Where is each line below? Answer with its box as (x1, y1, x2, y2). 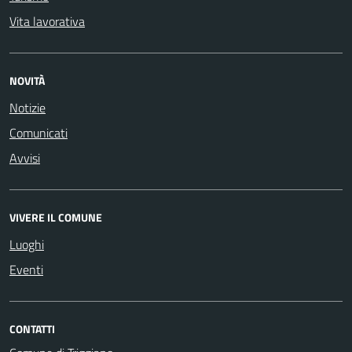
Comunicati (9, 123, 68, 142)
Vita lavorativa (9, 12, 85, 31)
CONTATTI (9, 321, 55, 337)
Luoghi (9, 235, 44, 254)
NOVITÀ (9, 72, 45, 89)
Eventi (9, 260, 43, 279)
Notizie (9, 98, 46, 117)
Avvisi (9, 148, 40, 167)
